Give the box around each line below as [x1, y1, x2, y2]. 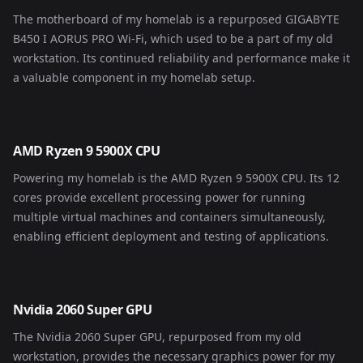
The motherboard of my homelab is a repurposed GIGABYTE [13, 11, 340, 27]
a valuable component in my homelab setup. [13, 70, 255, 85]
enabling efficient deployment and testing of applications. [13, 228, 329, 244]
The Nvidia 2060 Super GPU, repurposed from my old [13, 329, 301, 344]
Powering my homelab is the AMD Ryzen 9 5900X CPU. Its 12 [13, 170, 340, 186]
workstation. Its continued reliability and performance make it [13, 50, 350, 66]
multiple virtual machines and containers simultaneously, [13, 209, 326, 224]
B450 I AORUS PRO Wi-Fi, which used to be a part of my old [13, 31, 333, 46]
